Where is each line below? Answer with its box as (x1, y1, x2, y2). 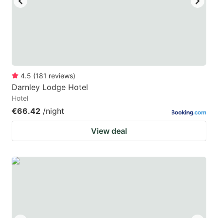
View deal (91, 126, 127, 136)
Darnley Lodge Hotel (12, 82, 88, 92)
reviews (49, 71, 73, 80)
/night (43, 106, 64, 116)
